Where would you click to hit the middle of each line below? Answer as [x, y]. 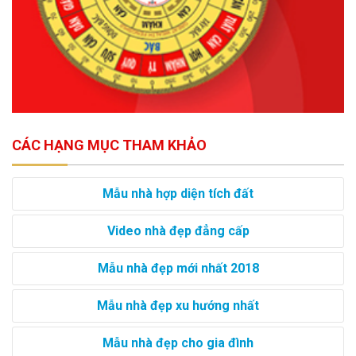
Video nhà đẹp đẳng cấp [178, 230]
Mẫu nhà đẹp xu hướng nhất [178, 305]
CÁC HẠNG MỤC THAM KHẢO [109, 145]
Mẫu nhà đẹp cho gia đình [178, 342]
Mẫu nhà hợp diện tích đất [178, 193]
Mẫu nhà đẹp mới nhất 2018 [178, 268]
